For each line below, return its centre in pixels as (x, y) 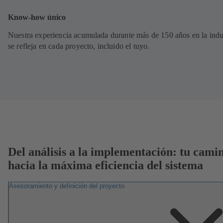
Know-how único (37, 17)
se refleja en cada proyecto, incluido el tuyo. (79, 46)
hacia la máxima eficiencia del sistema (106, 165)
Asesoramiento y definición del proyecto (67, 186)
